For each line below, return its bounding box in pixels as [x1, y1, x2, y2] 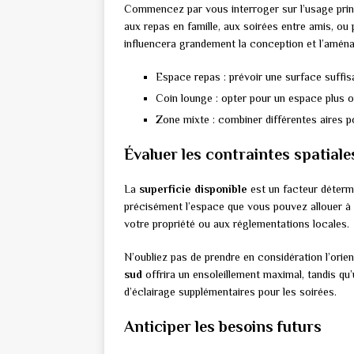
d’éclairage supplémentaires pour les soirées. [124, 285, 337, 299]
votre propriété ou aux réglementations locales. [124, 217, 349, 231]
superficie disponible [139, 183, 247, 196]
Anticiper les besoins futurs [124, 318, 322, 336]
